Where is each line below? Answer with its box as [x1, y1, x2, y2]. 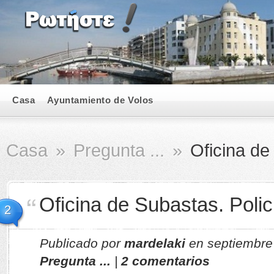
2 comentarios [121, 254, 210, 268]
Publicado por [40, 236, 124, 250]
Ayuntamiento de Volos [47, 95, 154, 105]
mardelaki [124, 236, 185, 250]
